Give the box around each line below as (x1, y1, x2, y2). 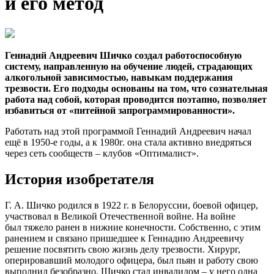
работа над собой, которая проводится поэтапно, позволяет (5, 94, 267, 105)
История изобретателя (5, 171, 154, 187)
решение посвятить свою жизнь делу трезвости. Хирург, (5, 243, 240, 254)
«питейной (69, 105, 116, 116)
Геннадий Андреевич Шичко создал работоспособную (5, 50, 242, 61)
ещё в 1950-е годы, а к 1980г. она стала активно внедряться (5, 136, 251, 147)
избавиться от (5, 105, 67, 116)
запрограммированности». (116, 105, 235, 116)
